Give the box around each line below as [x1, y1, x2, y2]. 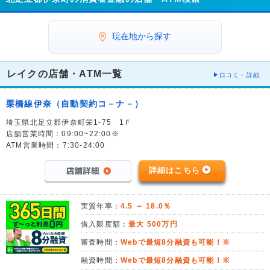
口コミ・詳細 [219, 72, 260, 79]
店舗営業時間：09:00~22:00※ [6, 130, 119, 139]
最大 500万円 [128, 220, 178, 229]
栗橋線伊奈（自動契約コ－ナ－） [6, 99, 143, 109]
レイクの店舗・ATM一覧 [7, 69, 123, 80]
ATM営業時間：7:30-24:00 [6, 141, 105, 150]
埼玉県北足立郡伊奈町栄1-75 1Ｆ [6, 118, 133, 127]
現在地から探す [112, 31, 171, 42]
